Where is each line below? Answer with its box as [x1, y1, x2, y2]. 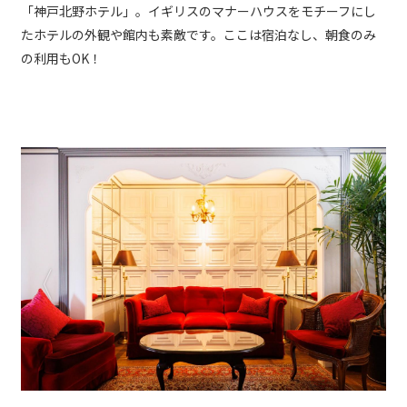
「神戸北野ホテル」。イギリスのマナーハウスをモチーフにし [21, 2, 376, 21]
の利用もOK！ [21, 49, 102, 68]
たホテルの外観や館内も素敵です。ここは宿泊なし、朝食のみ [21, 25, 376, 45]
